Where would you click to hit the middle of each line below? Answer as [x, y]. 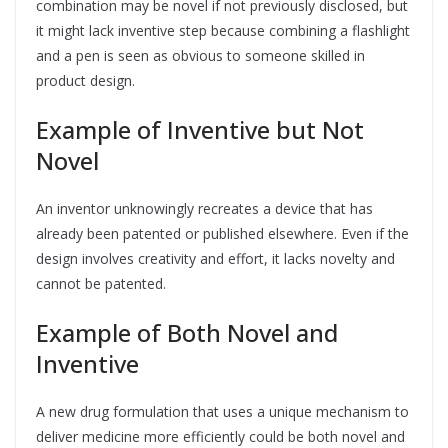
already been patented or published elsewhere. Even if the [222, 233]
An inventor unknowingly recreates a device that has [204, 208]
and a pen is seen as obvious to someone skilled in [200, 55]
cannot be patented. [101, 283]
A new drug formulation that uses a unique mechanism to [222, 411]
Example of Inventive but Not [200, 129]
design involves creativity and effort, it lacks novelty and [215, 258]
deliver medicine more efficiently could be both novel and [220, 436]
